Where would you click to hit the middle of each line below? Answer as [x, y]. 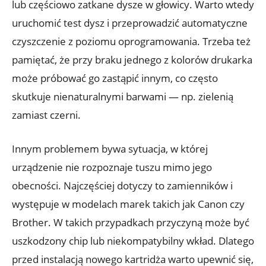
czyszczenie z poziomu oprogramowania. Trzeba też [131, 42]
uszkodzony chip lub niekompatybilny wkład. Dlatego [133, 241]
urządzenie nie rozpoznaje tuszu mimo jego [112, 167]
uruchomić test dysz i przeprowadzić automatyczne [130, 23]
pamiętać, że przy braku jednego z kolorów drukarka [132, 60]
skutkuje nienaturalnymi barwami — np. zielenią [123, 97]
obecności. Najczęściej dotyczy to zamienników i [122, 186]
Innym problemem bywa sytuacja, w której [110, 149]
